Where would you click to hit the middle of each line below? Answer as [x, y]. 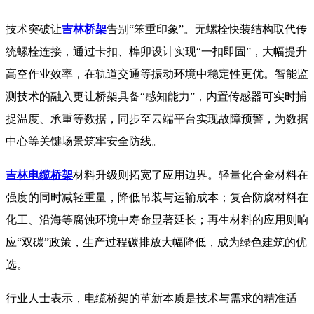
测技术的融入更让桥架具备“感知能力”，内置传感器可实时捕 [156, 97]
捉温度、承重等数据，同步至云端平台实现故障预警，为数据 [157, 119]
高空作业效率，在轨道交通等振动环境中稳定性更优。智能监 [157, 74]
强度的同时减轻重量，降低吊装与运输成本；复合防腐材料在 [157, 198]
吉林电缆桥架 [39, 175]
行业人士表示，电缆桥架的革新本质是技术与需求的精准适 [151, 299]
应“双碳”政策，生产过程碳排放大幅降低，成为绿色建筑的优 [156, 243]
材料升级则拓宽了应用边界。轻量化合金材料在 [191, 175]
